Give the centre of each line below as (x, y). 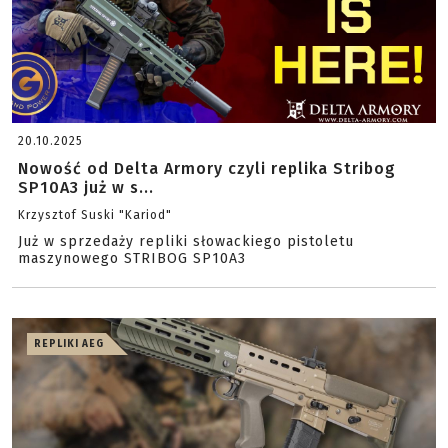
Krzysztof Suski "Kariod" (95, 215)
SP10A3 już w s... (86, 187)
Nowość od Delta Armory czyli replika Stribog (207, 168)
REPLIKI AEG (69, 344)
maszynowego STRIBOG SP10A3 (132, 258)
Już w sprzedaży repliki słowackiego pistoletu (186, 241)
